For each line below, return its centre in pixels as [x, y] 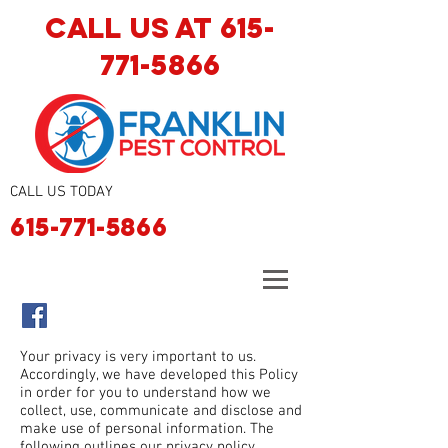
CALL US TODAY [61, 192]
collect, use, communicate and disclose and [161, 411]
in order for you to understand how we [145, 393]
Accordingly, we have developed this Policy [159, 375]
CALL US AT [132, 28]
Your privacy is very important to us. [138, 357]
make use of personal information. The [147, 429]
